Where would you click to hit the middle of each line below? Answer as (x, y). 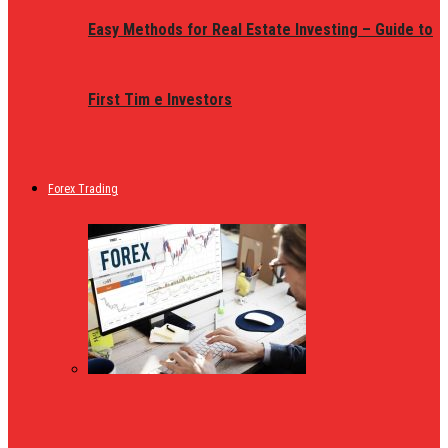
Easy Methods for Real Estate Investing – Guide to (260, 29)
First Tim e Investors (160, 99)
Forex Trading (83, 188)
